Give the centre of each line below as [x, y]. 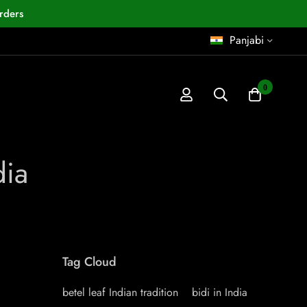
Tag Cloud [89, 262]
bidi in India [220, 292]
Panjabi [247, 40]
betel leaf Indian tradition [120, 292]
